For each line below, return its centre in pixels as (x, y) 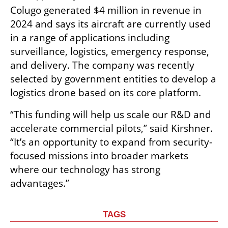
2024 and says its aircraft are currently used (111, 24)
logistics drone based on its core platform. (106, 92)
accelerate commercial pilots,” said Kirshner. (111, 128)
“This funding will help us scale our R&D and (111, 114)
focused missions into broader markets (99, 155)
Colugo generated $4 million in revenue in (106, 10)
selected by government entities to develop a (113, 79)
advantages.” (40, 183)
